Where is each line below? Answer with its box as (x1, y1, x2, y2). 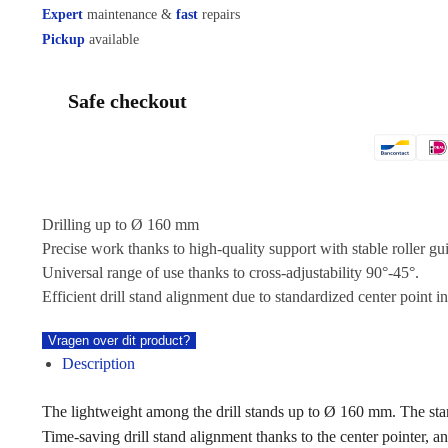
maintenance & (82, 6, 176, 22)
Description (61, 355, 135, 373)
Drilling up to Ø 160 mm (41, 215, 199, 233)
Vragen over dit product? (47, 333, 190, 349)
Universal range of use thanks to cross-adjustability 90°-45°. (41, 263, 419, 281)
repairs (197, 6, 240, 22)
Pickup (41, 32, 85, 48)
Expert (41, 6, 83, 22)
